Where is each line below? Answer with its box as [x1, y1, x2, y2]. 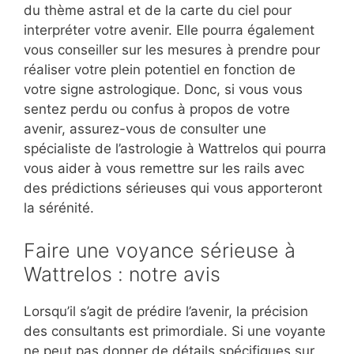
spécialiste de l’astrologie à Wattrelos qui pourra [24, 141, 326, 157]
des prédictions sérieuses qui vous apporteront [24, 180, 322, 197]
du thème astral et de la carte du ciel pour [24, 2, 292, 19]
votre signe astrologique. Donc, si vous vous [24, 81, 303, 98]
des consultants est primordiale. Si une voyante [24, 322, 326, 339]
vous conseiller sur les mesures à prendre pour [24, 42, 320, 58]
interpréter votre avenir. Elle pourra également [24, 22, 314, 39]
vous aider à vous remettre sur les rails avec [24, 160, 304, 177]
